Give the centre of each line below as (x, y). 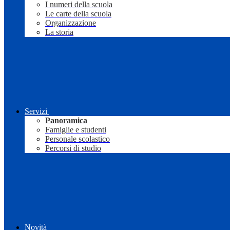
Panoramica (66, 121)
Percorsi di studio (73, 148)
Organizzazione (71, 23)
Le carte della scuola (78, 14)
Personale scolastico (78, 139)
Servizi (36, 111)
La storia (59, 32)
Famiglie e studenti (76, 130)
